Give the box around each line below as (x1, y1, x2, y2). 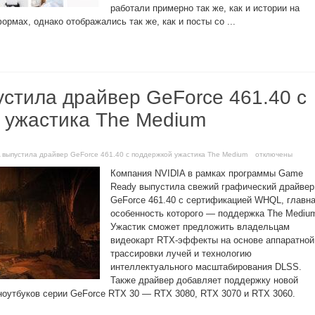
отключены (253, 150, 292, 158)
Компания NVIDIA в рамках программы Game (110, 168, 303, 179)
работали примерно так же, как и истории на (110, 3, 300, 13)
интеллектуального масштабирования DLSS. (110, 262, 302, 272)
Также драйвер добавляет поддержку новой (110, 275, 298, 285)
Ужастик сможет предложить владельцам (110, 221, 290, 232)
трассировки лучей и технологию (110, 248, 252, 259)
